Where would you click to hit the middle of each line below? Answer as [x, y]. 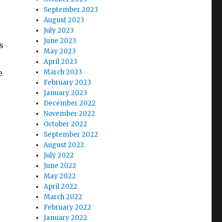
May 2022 [60, 176]
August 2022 [64, 145]
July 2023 [59, 30]
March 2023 [63, 72]
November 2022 [70, 114]
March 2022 [63, 197]
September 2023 [71, 10]
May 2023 [60, 51]
